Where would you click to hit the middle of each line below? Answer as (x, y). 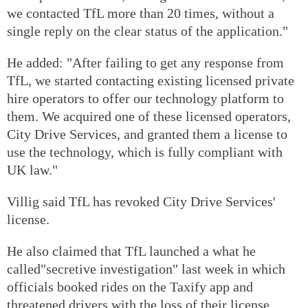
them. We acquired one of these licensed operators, (149, 116)
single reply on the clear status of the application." (147, 31)
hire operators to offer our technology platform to (145, 98)
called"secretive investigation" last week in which (146, 268)
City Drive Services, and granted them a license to (147, 134)
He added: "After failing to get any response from (145, 62)
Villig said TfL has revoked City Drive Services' (141, 201)
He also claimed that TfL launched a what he (131, 251)
